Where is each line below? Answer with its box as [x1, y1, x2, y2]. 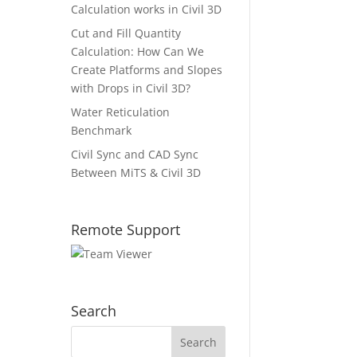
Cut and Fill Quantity [71, 25, 182, 41]
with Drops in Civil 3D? [71, 80, 191, 96]
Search [71, 300, 117, 320]
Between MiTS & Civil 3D [71, 164, 202, 180]
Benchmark [71, 122, 132, 138]
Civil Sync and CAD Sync [71, 146, 199, 162]
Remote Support [71, 219, 181, 239]
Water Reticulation [71, 104, 171, 120]
